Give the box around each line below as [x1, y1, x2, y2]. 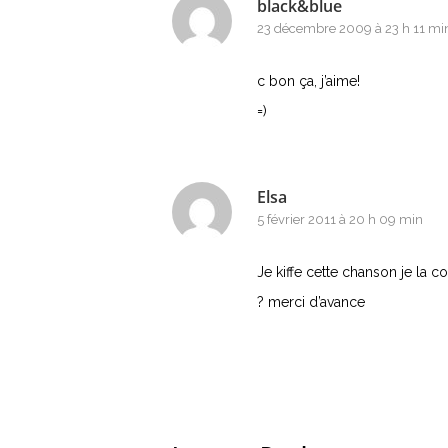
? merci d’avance [257, 294, 365, 310]
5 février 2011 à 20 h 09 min [257, 212, 423, 227]
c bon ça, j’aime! [257, 73, 360, 89]
